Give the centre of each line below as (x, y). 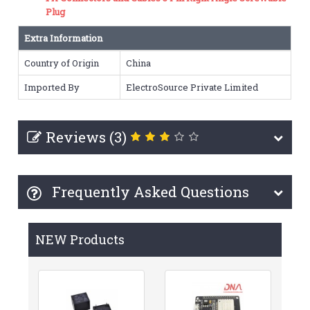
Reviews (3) (86, 137)
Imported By (52, 87)
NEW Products (80, 239)
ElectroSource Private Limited (192, 87)
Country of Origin (62, 63)
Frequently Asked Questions (149, 191)
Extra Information (64, 38)
